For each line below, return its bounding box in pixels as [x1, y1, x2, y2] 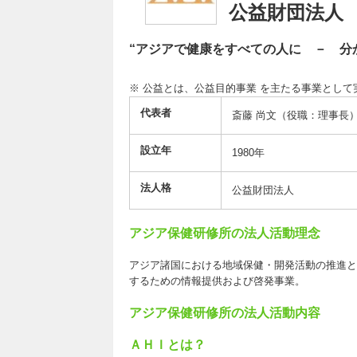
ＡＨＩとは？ [129, 338, 206, 351]
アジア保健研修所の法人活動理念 [129, 226, 320, 240]
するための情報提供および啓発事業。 [129, 275, 305, 287]
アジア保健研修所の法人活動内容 [129, 306, 320, 320]
